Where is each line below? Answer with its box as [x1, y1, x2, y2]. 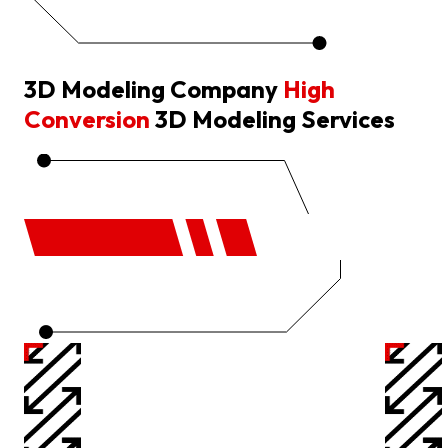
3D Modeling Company [24, 73, 278, 104]
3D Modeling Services [155, 103, 395, 134]
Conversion [24, 103, 155, 134]
